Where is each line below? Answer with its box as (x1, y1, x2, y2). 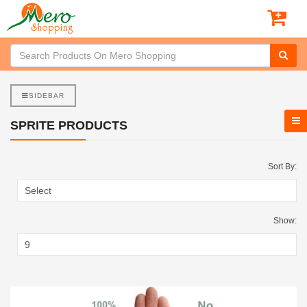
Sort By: (268, 162, 297, 171)
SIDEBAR (29, 92, 64, 99)
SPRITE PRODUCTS (10, 119, 127, 132)
